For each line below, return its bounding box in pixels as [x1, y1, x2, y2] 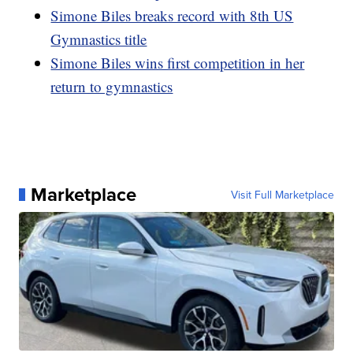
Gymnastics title [50, 28, 147, 49]
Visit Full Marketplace [230, 186, 334, 203]
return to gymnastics [50, 76, 173, 96]
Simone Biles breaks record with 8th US [50, 5, 294, 25]
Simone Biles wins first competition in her [50, 52, 305, 72]
